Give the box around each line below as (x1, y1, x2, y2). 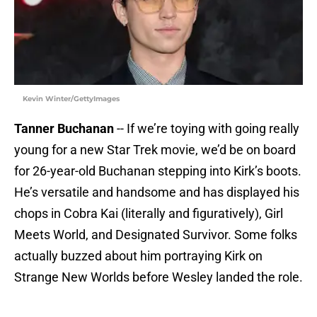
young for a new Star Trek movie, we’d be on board (14, 142, 296, 158)
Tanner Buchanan (14, 121, 114, 137)
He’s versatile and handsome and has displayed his (14, 185, 299, 200)
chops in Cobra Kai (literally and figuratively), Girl (14, 206, 283, 221)
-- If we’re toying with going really (114, 121, 299, 137)
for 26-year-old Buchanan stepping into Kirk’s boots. (14, 163, 301, 179)
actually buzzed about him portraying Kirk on (14, 248, 263, 264)
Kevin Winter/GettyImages (23, 94, 120, 104)
